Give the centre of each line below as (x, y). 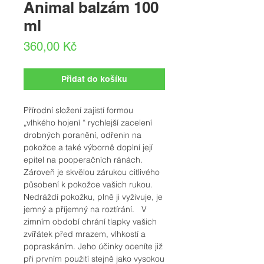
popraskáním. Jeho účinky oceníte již (93, 247)
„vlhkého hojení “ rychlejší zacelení (88, 123)
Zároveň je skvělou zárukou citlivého (92, 172)
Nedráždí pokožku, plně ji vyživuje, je (93, 197)
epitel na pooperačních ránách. (83, 160)
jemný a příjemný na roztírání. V (85, 209)
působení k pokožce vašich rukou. (88, 185)
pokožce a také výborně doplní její (88, 148)
